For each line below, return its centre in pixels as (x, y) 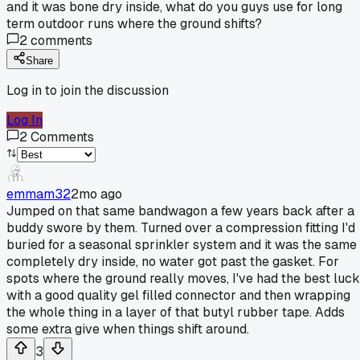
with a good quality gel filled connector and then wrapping (178, 295)
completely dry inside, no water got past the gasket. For (173, 261)
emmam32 (39, 194)
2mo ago (96, 194)
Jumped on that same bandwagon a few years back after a (180, 211)
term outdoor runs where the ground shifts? (134, 23)
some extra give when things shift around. (128, 329)
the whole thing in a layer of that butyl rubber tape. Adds (176, 312)
